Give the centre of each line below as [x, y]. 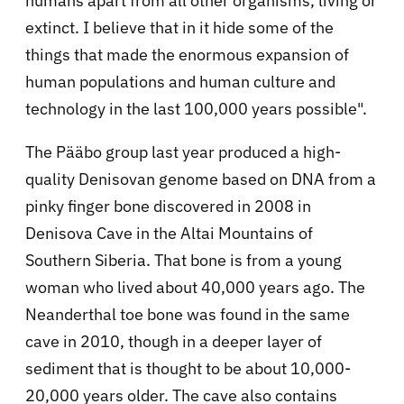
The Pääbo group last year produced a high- [183, 152]
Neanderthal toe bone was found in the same [188, 315]
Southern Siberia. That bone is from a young [184, 261]
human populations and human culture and [180, 82]
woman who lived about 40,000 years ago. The [195, 288]
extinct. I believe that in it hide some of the [179, 28]
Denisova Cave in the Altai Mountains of [169, 234]
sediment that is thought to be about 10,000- [188, 369]
